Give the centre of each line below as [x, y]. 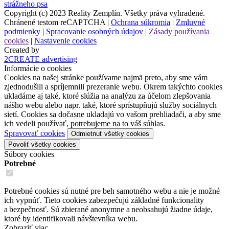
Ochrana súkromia [141, 22]
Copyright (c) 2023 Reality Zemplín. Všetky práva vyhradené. [105, 13]
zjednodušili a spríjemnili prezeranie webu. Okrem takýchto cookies [113, 86]
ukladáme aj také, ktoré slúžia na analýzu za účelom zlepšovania [107, 96]
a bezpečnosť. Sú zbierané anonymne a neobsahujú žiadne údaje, [108, 209]
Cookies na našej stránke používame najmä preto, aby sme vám [106, 77]
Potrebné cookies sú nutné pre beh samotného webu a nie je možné [112, 191]
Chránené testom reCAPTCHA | [58, 22]
